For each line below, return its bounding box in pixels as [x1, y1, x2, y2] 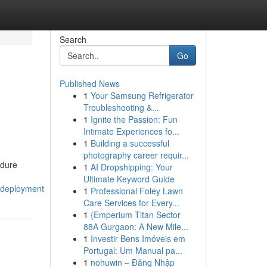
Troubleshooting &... [83, 101, 159, 113]
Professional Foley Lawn [90, 185, 183, 197]
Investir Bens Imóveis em [90, 232, 185, 244]
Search [59, 33, 86, 45]
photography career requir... [83, 149, 189, 161]
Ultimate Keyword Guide [83, 173, 175, 185]
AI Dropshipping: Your [90, 161, 173, 173]
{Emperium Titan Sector [90, 209, 181, 221]
